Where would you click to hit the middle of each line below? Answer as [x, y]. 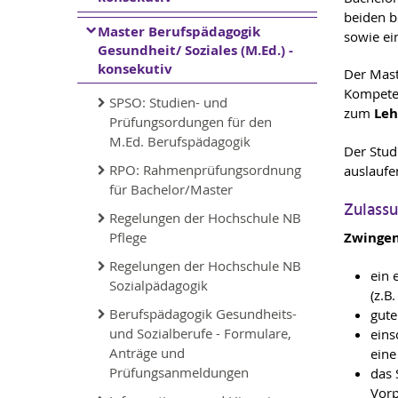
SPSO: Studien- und [168, 102]
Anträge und [147, 353]
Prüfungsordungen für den [191, 122]
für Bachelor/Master [171, 189]
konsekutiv [135, 69]
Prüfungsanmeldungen [179, 372]
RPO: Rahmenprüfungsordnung [205, 170]
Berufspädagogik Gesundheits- [203, 314]
